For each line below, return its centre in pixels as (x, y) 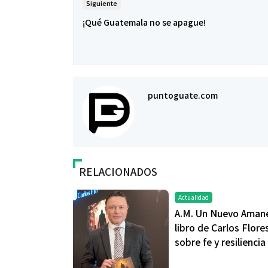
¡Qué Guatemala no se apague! (144, 22)
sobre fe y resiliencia (220, 242)
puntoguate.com (183, 95)
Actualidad (194, 197)
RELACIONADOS (118, 172)
